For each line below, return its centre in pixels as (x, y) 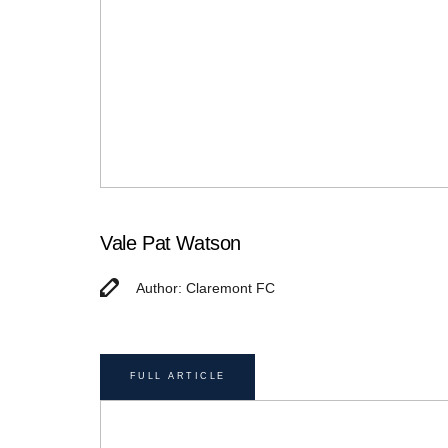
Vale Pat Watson (170, 242)
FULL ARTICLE (177, 376)
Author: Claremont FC (205, 287)
